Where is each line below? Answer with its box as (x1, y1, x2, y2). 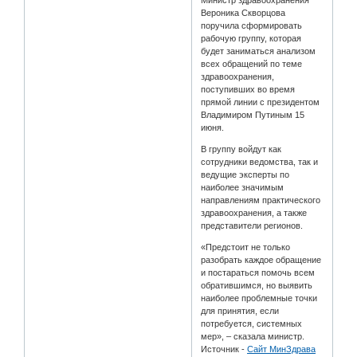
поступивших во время (201, 84, 296, 94)
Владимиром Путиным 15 (201, 109, 305, 120)
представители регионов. (201, 220, 304, 230)
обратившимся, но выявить (201, 280, 313, 290)
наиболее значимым (201, 182, 284, 192)
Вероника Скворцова (201, 7, 286, 18)
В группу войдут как (201, 143, 282, 154)
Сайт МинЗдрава (247, 343, 316, 354)
